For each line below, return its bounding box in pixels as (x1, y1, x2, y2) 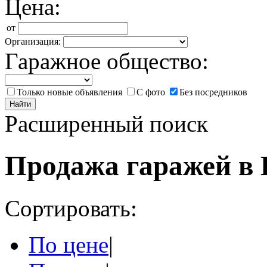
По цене (29, 231, 108, 257)
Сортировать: (5, 195, 137, 221)
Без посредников (179, 87, 247, 97)
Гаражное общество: (5, 48, 209, 74)
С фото (136, 87, 165, 97)
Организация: (5, 36, 61, 46)
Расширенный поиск (5, 111, 208, 136)
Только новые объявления (17, 87, 122, 97)
